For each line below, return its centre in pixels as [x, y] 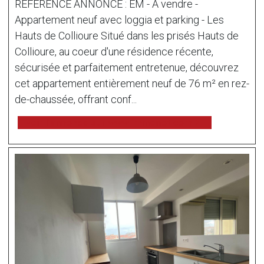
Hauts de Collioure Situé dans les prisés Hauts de [127, 35]
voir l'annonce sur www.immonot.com [110, 122]
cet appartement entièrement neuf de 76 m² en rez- [132, 83]
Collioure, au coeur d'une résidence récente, [114, 51]
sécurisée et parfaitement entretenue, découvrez [127, 67]
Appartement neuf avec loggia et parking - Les [119, 19]
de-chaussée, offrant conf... [76, 99]
